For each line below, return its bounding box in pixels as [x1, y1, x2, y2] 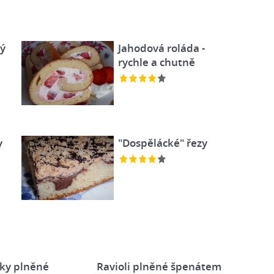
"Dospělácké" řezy [117, 135, 207, 150]
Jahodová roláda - [117, 41, 205, 55]
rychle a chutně [117, 55, 195, 69]
